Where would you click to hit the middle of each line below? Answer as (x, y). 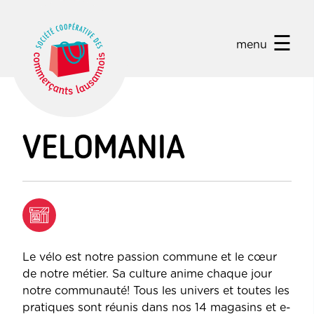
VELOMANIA (104, 147)
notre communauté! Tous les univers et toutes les (156, 291)
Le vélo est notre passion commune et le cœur (150, 258)
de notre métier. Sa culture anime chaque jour (147, 274)
